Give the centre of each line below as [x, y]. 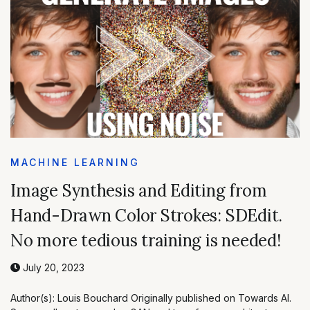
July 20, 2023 [52, 267]
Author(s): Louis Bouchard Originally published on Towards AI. [151, 298]
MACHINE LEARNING [75, 162]
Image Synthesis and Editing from [139, 190]
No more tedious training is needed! [146, 240]
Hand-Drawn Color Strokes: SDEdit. [147, 215]
